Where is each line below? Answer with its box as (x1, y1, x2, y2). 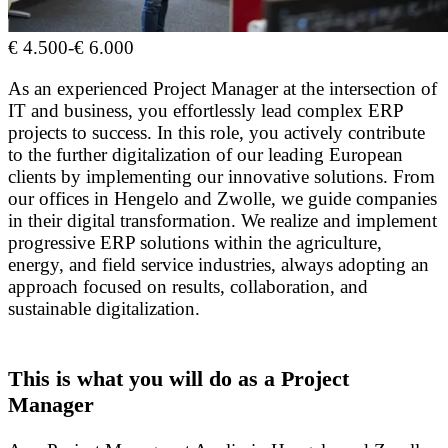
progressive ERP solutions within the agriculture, (8, 232, 382, 254)
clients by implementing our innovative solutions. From (8, 166, 435, 188)
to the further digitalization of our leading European (8, 144, 403, 166)
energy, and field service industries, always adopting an (8, 254, 429, 276)
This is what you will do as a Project (8, 365, 349, 391)
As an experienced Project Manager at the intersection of (8, 78, 437, 100)
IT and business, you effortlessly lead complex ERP (8, 100, 403, 122)
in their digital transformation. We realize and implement (8, 210, 437, 232)
